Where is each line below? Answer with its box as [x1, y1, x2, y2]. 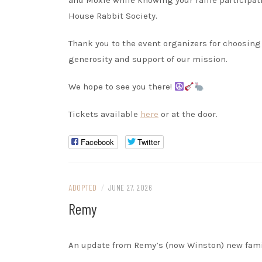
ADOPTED [68, 182, 97, 192]
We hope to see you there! [68, 81, 174, 92]
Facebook [81, 136, 114, 148]
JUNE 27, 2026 [107, 182, 152, 192]
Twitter [137, 136, 160, 148]
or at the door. [158, 109, 218, 119]
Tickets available [68, 109, 140, 119]
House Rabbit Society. [68, 11, 157, 21]
